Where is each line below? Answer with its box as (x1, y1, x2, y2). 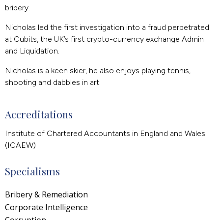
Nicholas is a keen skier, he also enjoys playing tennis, (5, 65, 191, 75)
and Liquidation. (5, 46, 59, 55)
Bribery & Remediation (5, 189, 88, 200)
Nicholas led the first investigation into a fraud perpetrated (5, 22, 209, 32)
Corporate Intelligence (5, 201, 88, 213)
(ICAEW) (5, 140, 36, 150)
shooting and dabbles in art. (5, 77, 101, 87)
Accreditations (5, 107, 73, 121)
